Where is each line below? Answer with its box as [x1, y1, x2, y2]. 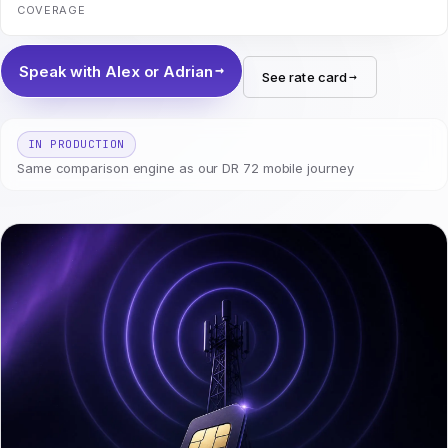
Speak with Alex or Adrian [19, 61, 213, 81]
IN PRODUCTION [28, 137, 125, 151]
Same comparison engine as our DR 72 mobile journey [17, 160, 354, 176]
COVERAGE [17, 3, 86, 17]
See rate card [261, 69, 348, 85]
